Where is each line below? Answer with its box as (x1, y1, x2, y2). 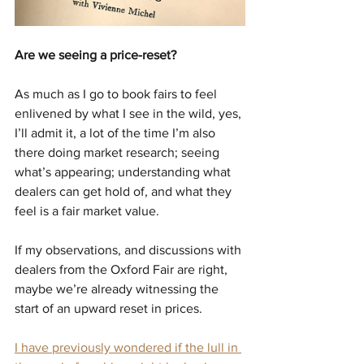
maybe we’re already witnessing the (15, 282, 222, 297)
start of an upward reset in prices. (15, 301, 202, 316)
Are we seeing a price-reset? (15, 48, 176, 63)
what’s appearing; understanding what (15, 165, 234, 180)
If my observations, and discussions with (15, 243, 245, 258)
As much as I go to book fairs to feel (15, 87, 220, 102)
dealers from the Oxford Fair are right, (15, 262, 231, 277)
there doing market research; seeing (15, 145, 223, 160)
